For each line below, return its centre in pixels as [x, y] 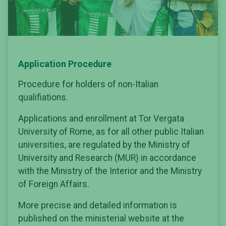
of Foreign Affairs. [54, 184]
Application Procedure [65, 64]
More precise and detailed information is [98, 205]
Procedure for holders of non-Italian [88, 84]
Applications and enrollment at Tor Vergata [101, 118]
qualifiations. [43, 97]
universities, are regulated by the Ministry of [104, 145]
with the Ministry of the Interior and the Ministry [110, 171]
